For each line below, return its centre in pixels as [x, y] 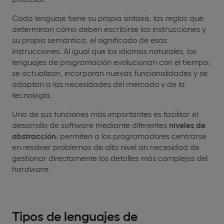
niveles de [187, 124]
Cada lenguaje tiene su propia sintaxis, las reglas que [108, 17]
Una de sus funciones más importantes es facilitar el [105, 113]
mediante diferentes [131, 124]
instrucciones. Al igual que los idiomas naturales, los [104, 50]
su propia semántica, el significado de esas [89, 39]
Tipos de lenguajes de [75, 215]
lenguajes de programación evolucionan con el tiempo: [111, 61]
